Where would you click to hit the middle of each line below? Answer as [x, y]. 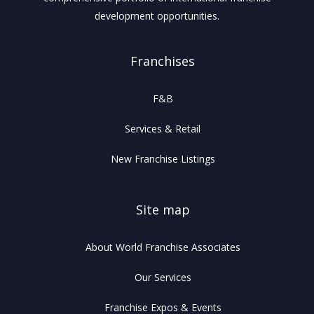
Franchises [163, 61]
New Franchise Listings [163, 159]
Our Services [163, 278]
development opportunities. [157, 16]
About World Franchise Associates [163, 247]
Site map [163, 210]
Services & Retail [163, 129]
